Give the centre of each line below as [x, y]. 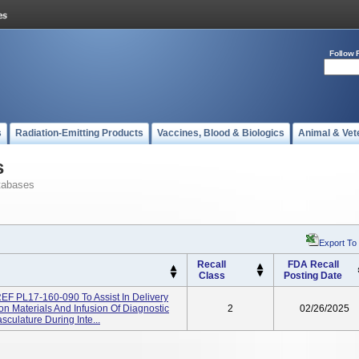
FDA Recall [313, 264]
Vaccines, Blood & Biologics [221, 133]
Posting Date [313, 276]
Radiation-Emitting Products [79, 133]
